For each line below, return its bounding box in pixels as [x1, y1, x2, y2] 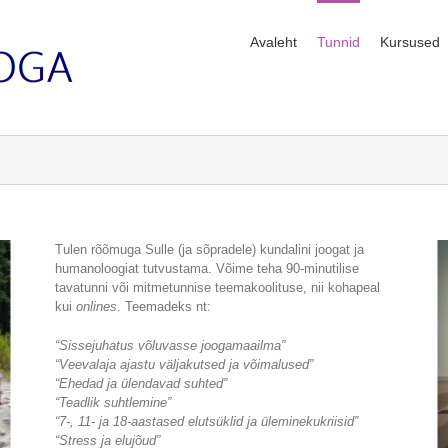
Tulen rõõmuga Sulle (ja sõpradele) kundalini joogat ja [55, 242, 365, 257]
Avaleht [250, 33, 297, 50]
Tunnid [317, 33, 360, 50]
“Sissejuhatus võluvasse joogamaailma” [55, 338, 286, 353]
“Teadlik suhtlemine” [55, 395, 172, 410]
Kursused [380, 33, 440, 50]
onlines [76, 299, 118, 314]
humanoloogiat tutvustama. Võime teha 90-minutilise [55, 261, 360, 276]
